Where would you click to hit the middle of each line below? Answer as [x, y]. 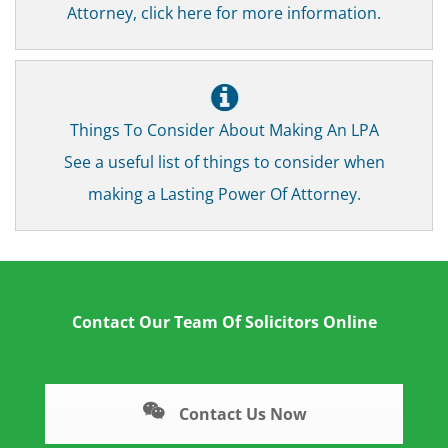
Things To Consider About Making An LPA [224, 129]
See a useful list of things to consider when [224, 161]
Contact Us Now [240, 413]
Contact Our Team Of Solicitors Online [224, 321]
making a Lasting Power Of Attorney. [224, 193]
